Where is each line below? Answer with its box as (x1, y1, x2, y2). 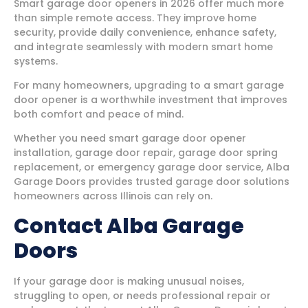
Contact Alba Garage (14, 211, 244, 241)
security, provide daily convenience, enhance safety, (14, 25, 276, 39)
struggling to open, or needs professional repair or (14, 288, 271, 302)
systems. (14, 54, 58, 68)
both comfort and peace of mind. (14, 107, 184, 121)
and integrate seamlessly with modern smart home (14, 39, 273, 54)
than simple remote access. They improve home (14, 10, 256, 25)
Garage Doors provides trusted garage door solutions (14, 175, 289, 189)
